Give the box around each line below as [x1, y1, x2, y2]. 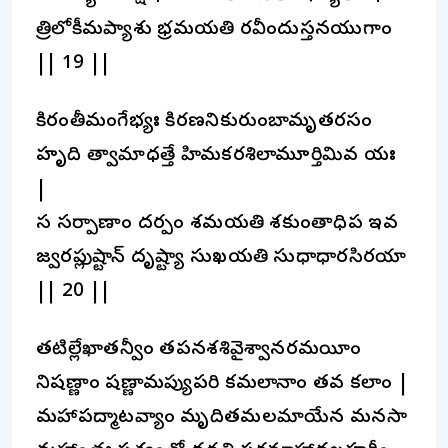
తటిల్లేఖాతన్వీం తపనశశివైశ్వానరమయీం [36, 337, 362, 363]
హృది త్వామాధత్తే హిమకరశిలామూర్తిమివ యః [36, 143, 397, 169]
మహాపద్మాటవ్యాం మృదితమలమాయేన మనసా [36, 405, 408, 431]
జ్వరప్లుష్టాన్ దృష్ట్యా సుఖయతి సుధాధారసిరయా [36, 245, 407, 271]
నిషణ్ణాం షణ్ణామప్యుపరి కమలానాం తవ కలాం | [36, 371, 409, 397]
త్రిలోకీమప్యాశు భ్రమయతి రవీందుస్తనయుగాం [36, 17, 393, 43]
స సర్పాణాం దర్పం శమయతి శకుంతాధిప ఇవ [36, 211, 399, 237]
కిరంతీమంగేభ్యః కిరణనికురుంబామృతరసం [36, 109, 373, 135]
